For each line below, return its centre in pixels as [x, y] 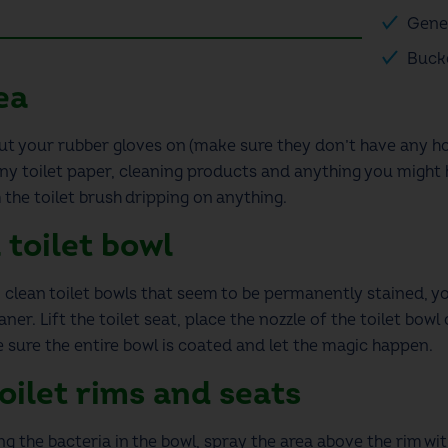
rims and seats [188, 393]
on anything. [239, 197]
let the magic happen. [350, 345]
